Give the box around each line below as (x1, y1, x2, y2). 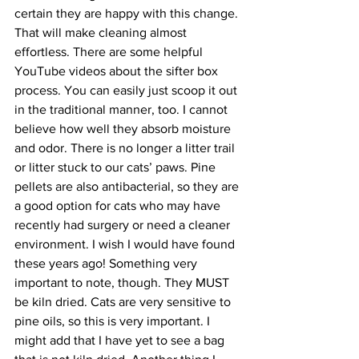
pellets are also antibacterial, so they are (14, 179, 242, 193)
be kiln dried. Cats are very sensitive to (14, 295, 234, 309)
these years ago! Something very (14, 256, 200, 270)
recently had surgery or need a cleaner (14, 218, 233, 232)
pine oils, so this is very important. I (14, 314, 213, 328)
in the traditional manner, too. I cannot (14, 103, 231, 116)
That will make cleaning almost (14, 26, 190, 39)
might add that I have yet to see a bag (14, 333, 228, 347)
